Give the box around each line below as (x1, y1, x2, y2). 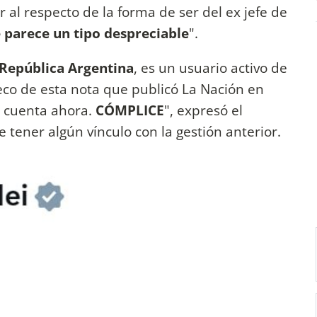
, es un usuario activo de (134, 58, 287, 78)
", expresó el (164, 100, 243, 120)
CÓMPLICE (96, 100, 164, 120)
